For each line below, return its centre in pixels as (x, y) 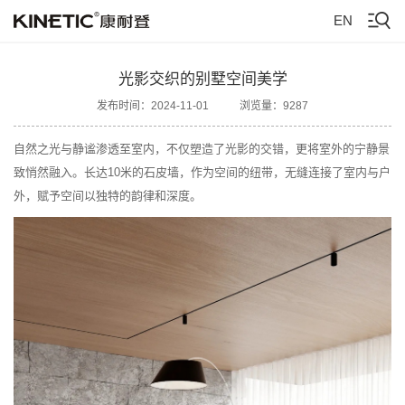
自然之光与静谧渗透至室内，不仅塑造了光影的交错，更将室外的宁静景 (202, 149)
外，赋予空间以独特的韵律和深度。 (108, 196)
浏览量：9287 (274, 106)
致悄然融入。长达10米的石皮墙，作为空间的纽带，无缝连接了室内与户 (202, 172)
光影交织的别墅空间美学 (202, 79)
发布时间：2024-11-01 (153, 106)
